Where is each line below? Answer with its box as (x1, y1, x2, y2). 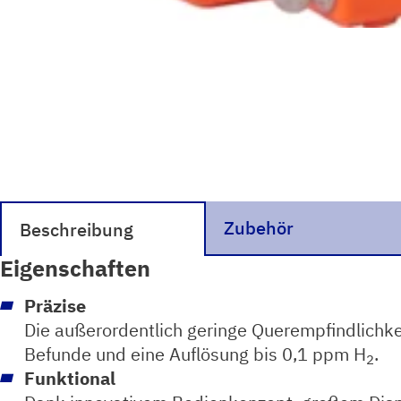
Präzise (24, 294, 87, 318)
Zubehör (224, 216, 294, 239)
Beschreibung (20, 218, 133, 241)
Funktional (24, 367, 116, 390)
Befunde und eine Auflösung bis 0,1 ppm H (24, 343, 367, 366)
